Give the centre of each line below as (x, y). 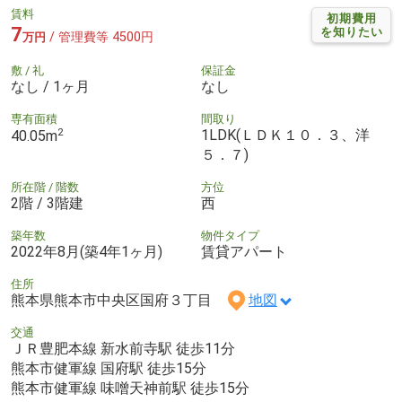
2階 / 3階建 (47, 203)
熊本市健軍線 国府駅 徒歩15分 (109, 368)
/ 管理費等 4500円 (100, 37)
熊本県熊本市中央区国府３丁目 (118, 300)
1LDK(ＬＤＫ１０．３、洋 (285, 135)
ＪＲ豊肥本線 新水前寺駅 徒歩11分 (123, 348)
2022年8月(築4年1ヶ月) (87, 251)
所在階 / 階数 (45, 187)
